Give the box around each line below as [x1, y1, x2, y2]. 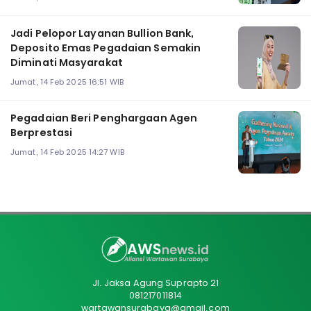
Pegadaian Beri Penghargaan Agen [10, 111, 198, 126]
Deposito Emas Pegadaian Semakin [10, 41, 201, 56]
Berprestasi [10, 126, 73, 140]
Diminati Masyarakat [10, 56, 123, 70]
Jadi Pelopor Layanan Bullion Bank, [10, 26, 194, 41]
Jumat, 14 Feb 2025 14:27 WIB [10, 146, 124, 158]
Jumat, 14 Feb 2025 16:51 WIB [10, 76, 124, 87]
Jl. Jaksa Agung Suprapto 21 [92, 277, 219, 289]
